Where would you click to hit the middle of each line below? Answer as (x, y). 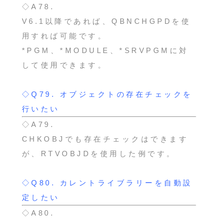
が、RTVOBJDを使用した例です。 (99, 153)
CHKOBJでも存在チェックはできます (105, 139)
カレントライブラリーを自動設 (126, 182)
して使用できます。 (64, 65)
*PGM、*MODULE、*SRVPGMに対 (105, 50)
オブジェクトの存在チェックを (126, 94)
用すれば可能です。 (64, 36)
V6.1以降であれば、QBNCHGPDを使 (106, 21)
